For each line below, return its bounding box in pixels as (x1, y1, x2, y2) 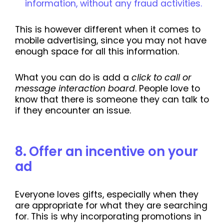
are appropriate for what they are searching (15, 199, 207, 212)
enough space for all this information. (15, 45, 179, 58)
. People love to (135, 82, 200, 95)
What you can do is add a (15, 71, 131, 84)
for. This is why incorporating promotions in (15, 210, 201, 223)
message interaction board (15, 82, 135, 95)
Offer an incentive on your (29, 142, 198, 161)
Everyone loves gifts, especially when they (15, 188, 198, 201)
